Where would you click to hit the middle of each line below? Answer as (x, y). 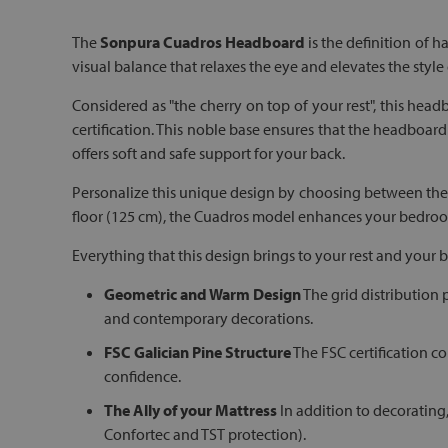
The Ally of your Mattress (190, 410)
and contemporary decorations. (208, 318)
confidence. (142, 376)
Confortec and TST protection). (205, 434)
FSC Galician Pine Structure (197, 352)
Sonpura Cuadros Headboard (203, 42)
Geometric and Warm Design (202, 294)
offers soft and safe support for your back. (208, 153)
